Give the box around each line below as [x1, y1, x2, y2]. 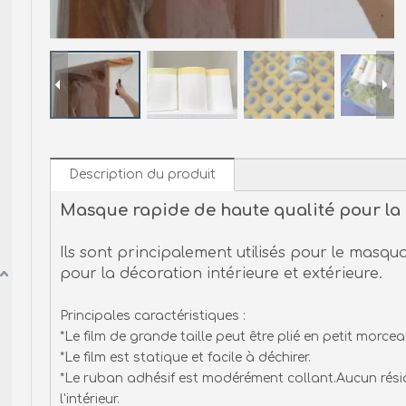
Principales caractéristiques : [60, 309, 246, 323]
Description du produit [69, 168, 216, 181]
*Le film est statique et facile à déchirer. [60, 351, 311, 364]
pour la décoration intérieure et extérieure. [60, 266, 382, 282]
